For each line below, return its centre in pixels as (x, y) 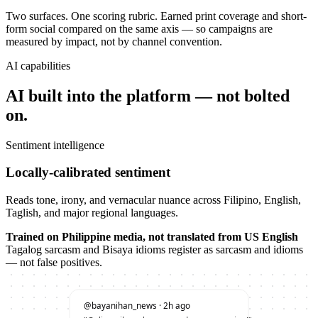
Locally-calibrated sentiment (88, 172)
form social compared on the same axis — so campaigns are (139, 28)
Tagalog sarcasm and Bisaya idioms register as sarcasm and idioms (154, 250)
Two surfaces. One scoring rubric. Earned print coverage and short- (156, 16)
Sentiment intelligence (55, 145)
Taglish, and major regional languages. (92, 213)
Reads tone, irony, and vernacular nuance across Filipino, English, (153, 200)
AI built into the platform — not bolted (148, 95)
